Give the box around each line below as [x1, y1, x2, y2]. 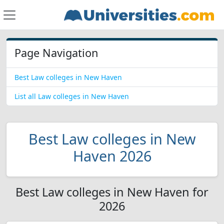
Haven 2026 [72, 146, 151, 165]
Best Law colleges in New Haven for [15, 184, 208, 200]
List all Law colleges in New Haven [14, 91, 129, 101]
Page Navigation [14, 45, 98, 60]
